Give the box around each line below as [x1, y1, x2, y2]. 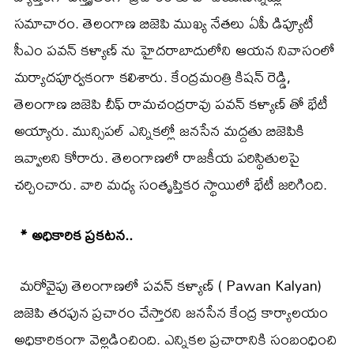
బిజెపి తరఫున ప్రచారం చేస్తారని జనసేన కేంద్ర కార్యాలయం [14, 297, 328, 327]
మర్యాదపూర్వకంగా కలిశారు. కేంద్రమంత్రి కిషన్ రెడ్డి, [14, 62, 291, 92]
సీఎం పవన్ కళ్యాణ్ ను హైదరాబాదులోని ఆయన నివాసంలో [14, 35, 335, 65]
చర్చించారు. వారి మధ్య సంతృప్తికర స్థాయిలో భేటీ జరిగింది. [14, 169, 327, 199]
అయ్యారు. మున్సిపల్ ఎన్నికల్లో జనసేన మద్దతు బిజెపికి [14, 115, 304, 145]
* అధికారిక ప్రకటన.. [14, 220, 133, 250]
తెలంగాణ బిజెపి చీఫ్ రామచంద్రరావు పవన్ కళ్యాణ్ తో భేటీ [14, 88, 328, 119]
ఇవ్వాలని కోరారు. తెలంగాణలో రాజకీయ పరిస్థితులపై [14, 142, 299, 172]
